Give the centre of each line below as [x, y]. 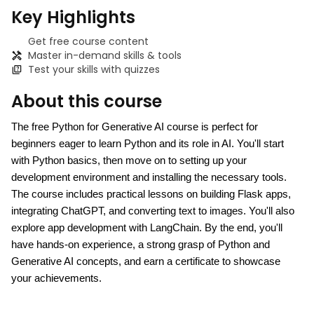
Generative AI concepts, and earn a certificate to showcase [146, 262]
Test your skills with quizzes [94, 70]
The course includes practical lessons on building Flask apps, [151, 194]
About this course [87, 102]
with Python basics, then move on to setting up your [129, 161]
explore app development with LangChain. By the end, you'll [147, 228]
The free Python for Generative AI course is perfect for [135, 127]
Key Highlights [73, 18]
